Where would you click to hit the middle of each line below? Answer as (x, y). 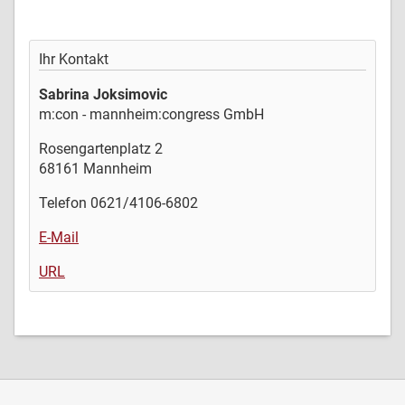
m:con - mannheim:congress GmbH (151, 114)
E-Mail (59, 237)
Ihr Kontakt (74, 59)
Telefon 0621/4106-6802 (118, 202)
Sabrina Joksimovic (103, 94)
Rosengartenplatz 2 (101, 148)
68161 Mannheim (95, 168)
